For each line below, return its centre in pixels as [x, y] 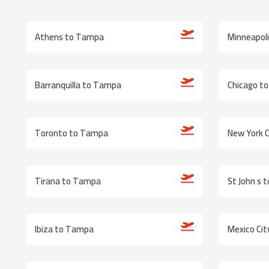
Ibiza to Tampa [64, 229]
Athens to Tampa [69, 37]
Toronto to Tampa [71, 133]
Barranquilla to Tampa [78, 85]
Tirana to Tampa [68, 181]
